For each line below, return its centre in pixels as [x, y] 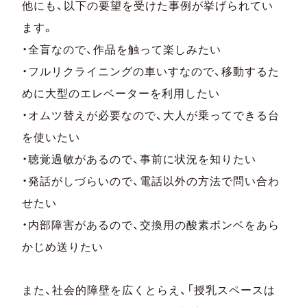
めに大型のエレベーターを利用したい [121, 94]
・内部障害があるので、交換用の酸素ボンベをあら [151, 225]
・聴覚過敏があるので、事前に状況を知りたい [139, 159]
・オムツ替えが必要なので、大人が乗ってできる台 [151, 115]
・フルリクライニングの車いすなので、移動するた [151, 72]
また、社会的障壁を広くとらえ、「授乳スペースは [149, 290]
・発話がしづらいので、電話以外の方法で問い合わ [151, 181]
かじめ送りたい [63, 247]
